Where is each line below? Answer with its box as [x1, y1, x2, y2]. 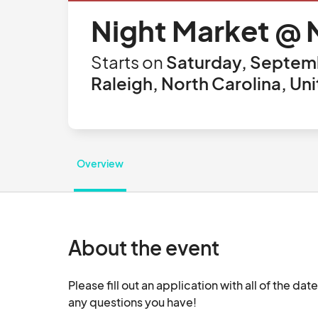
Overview [77, 157, 124, 170]
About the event [68, 235, 219, 260]
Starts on [91, 51, 163, 72]
